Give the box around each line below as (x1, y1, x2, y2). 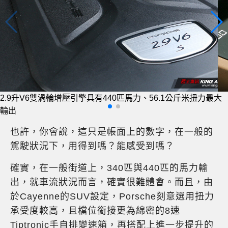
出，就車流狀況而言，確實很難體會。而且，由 (10, 177, 213, 188)
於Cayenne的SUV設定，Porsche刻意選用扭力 (10, 191, 214, 202)
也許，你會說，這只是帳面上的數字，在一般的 (10, 127, 213, 137)
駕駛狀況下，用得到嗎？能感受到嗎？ (10, 141, 175, 152)
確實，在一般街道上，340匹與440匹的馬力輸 (10, 163, 208, 174)
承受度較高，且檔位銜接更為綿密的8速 (10, 206, 180, 216)
